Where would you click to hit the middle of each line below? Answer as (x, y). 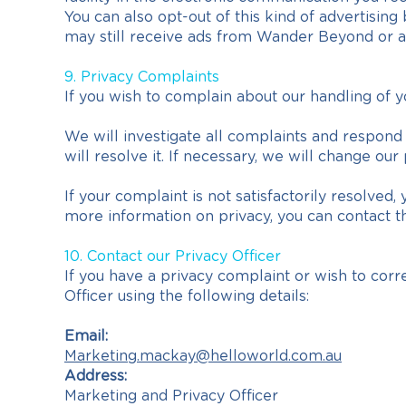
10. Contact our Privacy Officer (173, 256)
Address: (96, 376)
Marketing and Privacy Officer (171, 396)
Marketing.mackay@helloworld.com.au (203, 356)
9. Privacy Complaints (142, 77)
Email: (86, 336)
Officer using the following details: (187, 296)
